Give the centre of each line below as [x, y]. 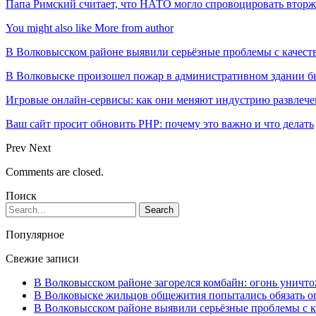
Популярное [35, 234]
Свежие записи [42, 258]
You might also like [49, 28]
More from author [134, 28]
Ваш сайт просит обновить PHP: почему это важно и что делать [160, 123]
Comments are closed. [55, 171]
